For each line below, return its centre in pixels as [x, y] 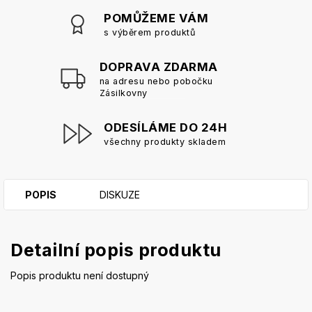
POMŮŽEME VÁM [156, 18]
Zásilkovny [123, 93]
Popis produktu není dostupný [80, 275]
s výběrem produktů [149, 32]
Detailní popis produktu [116, 250]
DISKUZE [120, 194]
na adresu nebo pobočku [156, 81]
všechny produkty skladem [165, 141]
